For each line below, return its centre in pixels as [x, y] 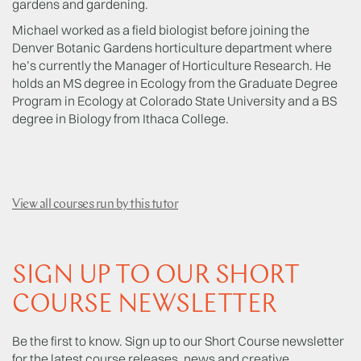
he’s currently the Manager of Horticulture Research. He [172, 65]
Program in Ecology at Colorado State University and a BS [174, 101]
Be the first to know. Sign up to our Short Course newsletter [178, 341]
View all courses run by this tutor [95, 205]
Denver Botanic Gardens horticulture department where [172, 48]
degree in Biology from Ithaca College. [120, 118]
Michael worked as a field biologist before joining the [161, 30]
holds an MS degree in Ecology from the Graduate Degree [175, 83]
